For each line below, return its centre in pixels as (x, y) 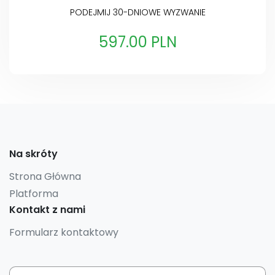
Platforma (34, 193)
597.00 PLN (137, 42)
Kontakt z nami (47, 209)
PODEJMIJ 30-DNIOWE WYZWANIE (137, 13)
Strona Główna (45, 176)
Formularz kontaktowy (64, 232)
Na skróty (33, 153)
